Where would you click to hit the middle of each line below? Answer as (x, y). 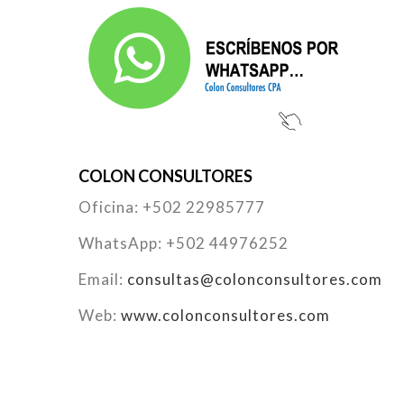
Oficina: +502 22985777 (172, 207)
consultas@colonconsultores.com (255, 280)
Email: (103, 280)
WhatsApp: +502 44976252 (184, 243)
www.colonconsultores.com (225, 316)
